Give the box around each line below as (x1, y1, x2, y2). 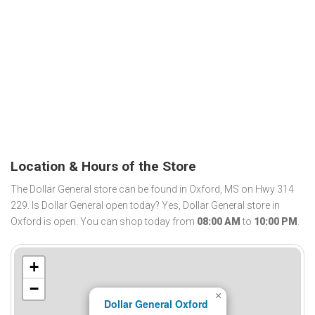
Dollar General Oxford (104, 297, 209, 311)
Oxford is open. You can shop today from (11, 216, 197, 228)
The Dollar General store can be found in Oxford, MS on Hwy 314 (11, 184, 294, 195)
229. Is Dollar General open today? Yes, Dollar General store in (11, 200, 280, 212)
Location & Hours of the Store (11, 157, 196, 174)
